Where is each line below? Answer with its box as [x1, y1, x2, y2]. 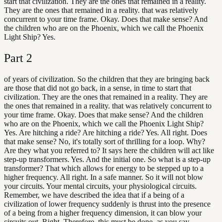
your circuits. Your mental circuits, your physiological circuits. [4, 181, 197, 190]
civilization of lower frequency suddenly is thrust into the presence [4, 199, 211, 208]
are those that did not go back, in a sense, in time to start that [4, 83, 191, 92]
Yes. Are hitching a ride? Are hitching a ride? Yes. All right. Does [4, 128, 207, 137]
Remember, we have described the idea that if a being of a [4, 190, 184, 199]
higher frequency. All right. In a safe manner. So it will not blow [4, 172, 203, 181]
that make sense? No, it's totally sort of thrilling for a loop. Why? [4, 137, 205, 146]
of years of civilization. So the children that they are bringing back [4, 74, 210, 83]
